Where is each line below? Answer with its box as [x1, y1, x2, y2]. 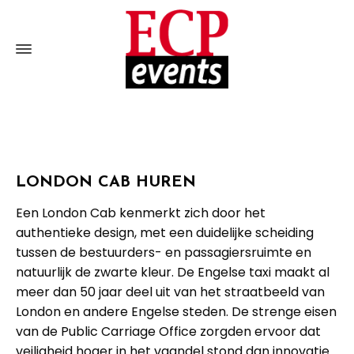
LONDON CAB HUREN [16, 175, 196, 190]
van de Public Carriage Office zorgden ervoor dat [16, 322, 321, 341]
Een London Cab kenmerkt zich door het [16, 204, 265, 222]
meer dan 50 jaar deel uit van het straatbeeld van [16, 283, 325, 301]
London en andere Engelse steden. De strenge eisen [16, 303, 337, 321]
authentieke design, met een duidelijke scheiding [16, 224, 314, 242]
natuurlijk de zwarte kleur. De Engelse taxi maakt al [16, 263, 330, 281]
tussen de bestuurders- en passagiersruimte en [16, 243, 311, 262]
